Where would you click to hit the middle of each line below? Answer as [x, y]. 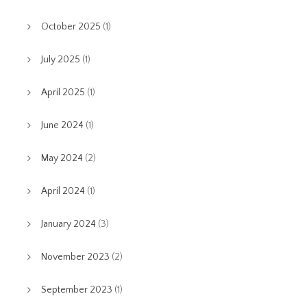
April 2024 [63, 191]
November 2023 [75, 257]
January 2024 [69, 224]
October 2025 [71, 27]
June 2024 [62, 125]
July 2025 [61, 60]
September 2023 [77, 290]
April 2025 [63, 93]
